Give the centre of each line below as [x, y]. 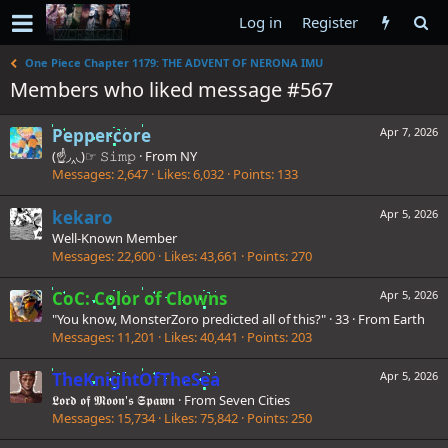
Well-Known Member [114, 237]
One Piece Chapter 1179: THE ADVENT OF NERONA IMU [174, 62]
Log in [260, 22]
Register [330, 22]
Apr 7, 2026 [409, 132]
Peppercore [101, 136]
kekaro [82, 217]
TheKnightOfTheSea [136, 380]
